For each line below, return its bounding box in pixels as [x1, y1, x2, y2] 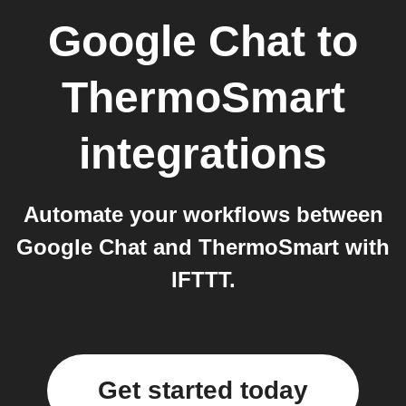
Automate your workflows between [23, 202, 383, 227]
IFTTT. [170, 267, 236, 292]
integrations [79, 130, 327, 178]
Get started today [98, 376, 308, 404]
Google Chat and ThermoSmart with [16, 235, 390, 259]
